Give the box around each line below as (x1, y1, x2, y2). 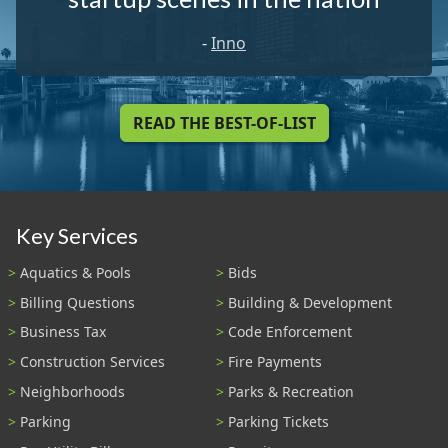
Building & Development (228, 292, 392, 312)
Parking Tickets (228, 411, 329, 431)
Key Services (16, 223, 138, 250)
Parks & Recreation (228, 382, 354, 401)
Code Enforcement (228, 322, 352, 342)
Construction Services (20, 352, 165, 372)
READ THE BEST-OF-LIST (132, 112, 316, 135)
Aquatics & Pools (20, 262, 131, 282)
